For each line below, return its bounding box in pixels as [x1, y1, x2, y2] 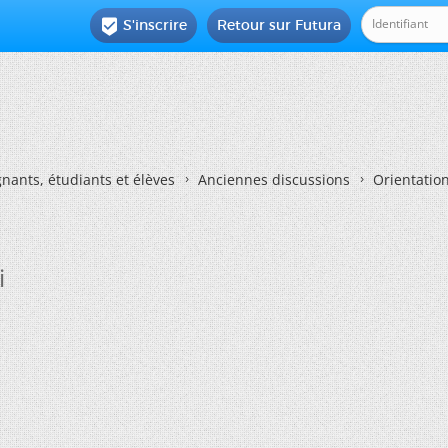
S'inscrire [123, 16, 188, 34]
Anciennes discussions [198, 170, 350, 189]
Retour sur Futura [217, 16, 342, 34]
